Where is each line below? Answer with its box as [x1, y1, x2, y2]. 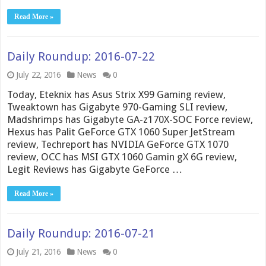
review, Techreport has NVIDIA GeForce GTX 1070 [7, 138, 229, 150]
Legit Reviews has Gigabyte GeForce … [7, 163, 183, 175]
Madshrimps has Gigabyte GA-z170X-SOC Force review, [7, 113, 254, 125]
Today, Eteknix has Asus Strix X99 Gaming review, [7, 88, 226, 100]
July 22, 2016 [16, 69, 61, 80]
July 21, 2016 [16, 246, 61, 256]
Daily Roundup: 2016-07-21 [7, 226, 156, 240]
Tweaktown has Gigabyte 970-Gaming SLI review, [7, 100, 228, 113]
